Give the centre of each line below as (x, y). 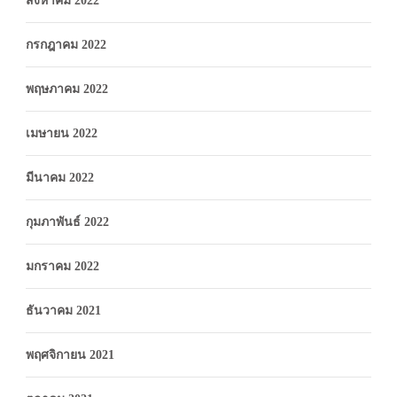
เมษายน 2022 (62, 133)
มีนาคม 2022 (60, 177)
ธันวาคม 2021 (63, 310)
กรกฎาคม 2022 (66, 44)
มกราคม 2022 (62, 266)
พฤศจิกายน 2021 (70, 354)
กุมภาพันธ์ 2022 (67, 222)
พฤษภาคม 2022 (67, 89)
